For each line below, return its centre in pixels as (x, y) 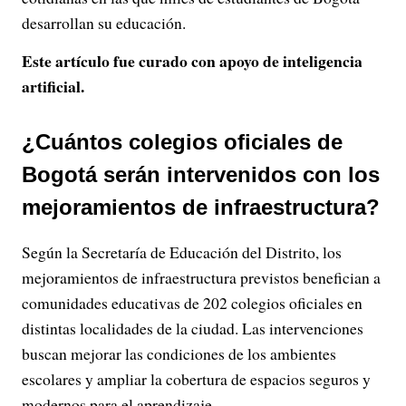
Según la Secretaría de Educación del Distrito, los (182, 252)
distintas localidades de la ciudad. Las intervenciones (193, 328)
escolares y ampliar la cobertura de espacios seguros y (196, 379)
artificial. (53, 86)
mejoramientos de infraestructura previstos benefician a (201, 277)
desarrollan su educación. (104, 23)
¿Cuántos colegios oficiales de (182, 142)
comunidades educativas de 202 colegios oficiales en (192, 303)
